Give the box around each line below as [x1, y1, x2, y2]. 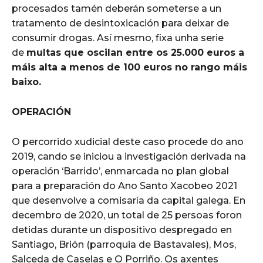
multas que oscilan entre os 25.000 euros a [26, 46, 244, 58]
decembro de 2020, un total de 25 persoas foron [12, 209, 242, 221]
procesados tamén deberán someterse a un [12, 2, 221, 14]
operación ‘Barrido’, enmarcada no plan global [12, 165, 229, 177]
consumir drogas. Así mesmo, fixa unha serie [12, 32, 224, 43]
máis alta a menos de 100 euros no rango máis [12, 61, 247, 73]
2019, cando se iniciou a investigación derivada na [12, 150, 246, 162]
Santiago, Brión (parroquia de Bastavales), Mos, [12, 238, 236, 250]
